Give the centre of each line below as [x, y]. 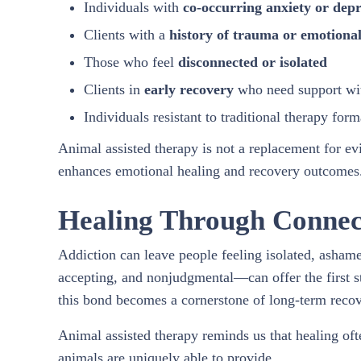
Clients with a [126, 34]
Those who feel [131, 62]
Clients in [114, 89]
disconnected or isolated [252, 62]
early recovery [189, 89]
